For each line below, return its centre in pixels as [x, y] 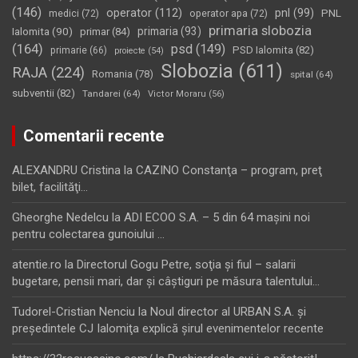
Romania [112, 74]
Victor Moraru [177, 93]
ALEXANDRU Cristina [66, 170]
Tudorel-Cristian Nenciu [74, 311]
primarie [69, 50]
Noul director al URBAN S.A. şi [228, 311]
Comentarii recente [93, 135]
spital [302, 74]
